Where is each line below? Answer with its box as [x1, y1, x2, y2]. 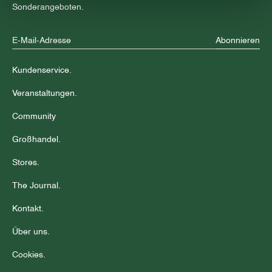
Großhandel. [12, 135, 61, 144]
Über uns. [12, 228, 50, 236]
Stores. [12, 158, 39, 167]
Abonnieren [216, 36, 260, 45]
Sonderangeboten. [12, 3, 84, 12]
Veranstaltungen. [12, 89, 77, 98]
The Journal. [12, 182, 61, 190]
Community [12, 112, 56, 121]
